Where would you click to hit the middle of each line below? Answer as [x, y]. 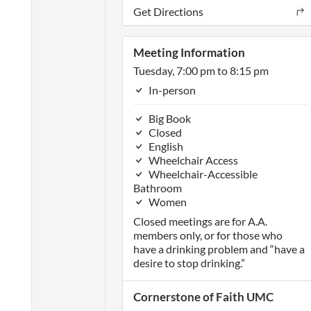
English [165, 146]
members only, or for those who [208, 235]
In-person [171, 90]
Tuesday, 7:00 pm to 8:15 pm [201, 70]
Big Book [168, 118]
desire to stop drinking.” [189, 263]
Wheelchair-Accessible [202, 174]
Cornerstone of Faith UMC [203, 297]
